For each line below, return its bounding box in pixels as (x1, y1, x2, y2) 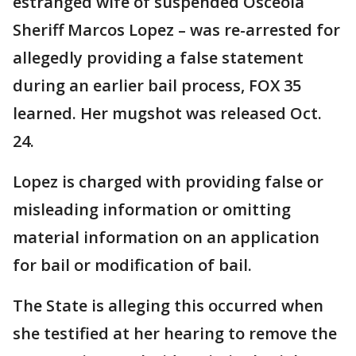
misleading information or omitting (13, 199, 291, 220)
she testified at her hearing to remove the (13, 323, 337, 344)
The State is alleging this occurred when (13, 295, 323, 316)
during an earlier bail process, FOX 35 (13, 75, 301, 96)
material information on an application (13, 226, 319, 248)
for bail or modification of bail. (13, 254, 252, 276)
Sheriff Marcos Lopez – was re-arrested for (13, 19, 340, 41)
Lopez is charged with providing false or (13, 171, 323, 192)
